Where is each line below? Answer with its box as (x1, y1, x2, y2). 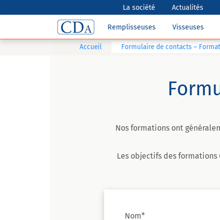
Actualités (172, 3, 204, 12)
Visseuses (172, 23, 204, 31)
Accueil (80, 43, 102, 51)
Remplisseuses (108, 23, 156, 31)
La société (123, 3, 156, 12)
